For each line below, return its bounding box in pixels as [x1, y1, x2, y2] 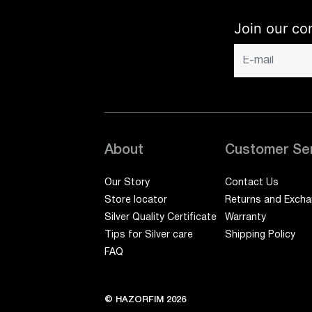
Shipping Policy [225, 231, 296, 240]
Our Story [104, 178, 150, 187]
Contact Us [225, 178, 279, 187]
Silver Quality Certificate [104, 213, 217, 222]
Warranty [225, 213, 267, 222]
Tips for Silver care [104, 231, 193, 240]
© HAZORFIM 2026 [104, 296, 186, 304]
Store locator [104, 196, 167, 205]
